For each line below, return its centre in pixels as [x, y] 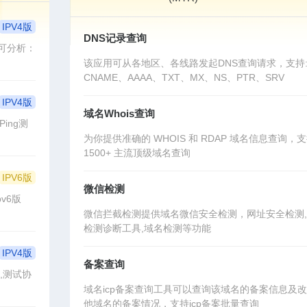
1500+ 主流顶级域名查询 [137, 153]
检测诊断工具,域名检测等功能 [148, 229]
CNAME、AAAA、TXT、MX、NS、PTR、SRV [184, 78]
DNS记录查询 [115, 38]
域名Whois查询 [120, 114]
